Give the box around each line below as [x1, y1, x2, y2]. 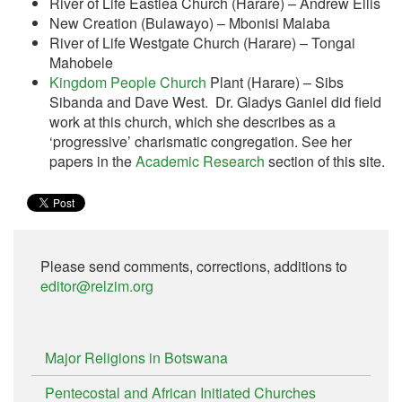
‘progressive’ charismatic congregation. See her [49, 131, 352, 152]
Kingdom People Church [49, 72, 206, 92]
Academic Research [135, 151, 265, 171]
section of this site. [265, 151, 385, 171]
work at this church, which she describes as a [49, 111, 336, 132]
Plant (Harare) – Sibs [206, 72, 344, 92]
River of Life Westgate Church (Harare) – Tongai [49, 32, 355, 53]
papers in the [49, 151, 135, 171]
